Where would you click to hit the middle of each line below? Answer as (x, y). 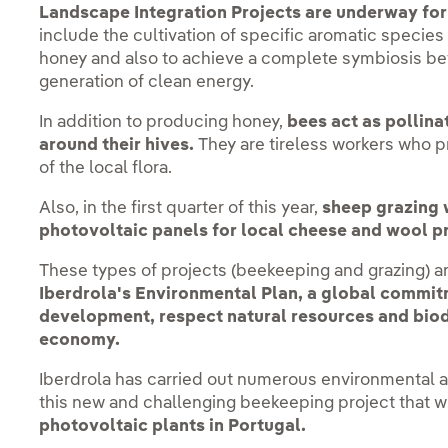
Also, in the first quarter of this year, (179, 209)
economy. (82, 341)
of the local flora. (106, 169)
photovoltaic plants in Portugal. (173, 427)
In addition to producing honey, (163, 123)
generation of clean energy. (151, 83)
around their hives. (117, 146)
